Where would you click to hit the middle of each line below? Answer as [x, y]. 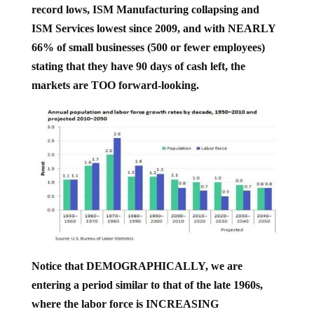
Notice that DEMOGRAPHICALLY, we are [137, 255]
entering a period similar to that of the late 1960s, [147, 274]
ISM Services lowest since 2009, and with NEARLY [153, 17]
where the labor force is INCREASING [125, 293]
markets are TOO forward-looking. [115, 74]
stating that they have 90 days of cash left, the [138, 55]
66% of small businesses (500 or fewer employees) [148, 36]
